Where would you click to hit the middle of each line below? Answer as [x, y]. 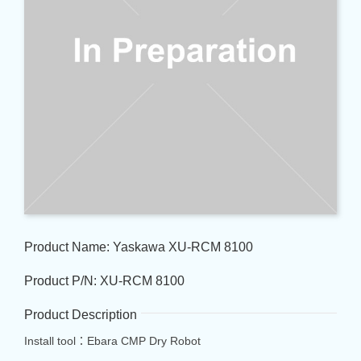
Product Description [80, 314]
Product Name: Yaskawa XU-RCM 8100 [138, 247]
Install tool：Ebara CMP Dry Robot [112, 340]
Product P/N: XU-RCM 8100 [104, 280]
